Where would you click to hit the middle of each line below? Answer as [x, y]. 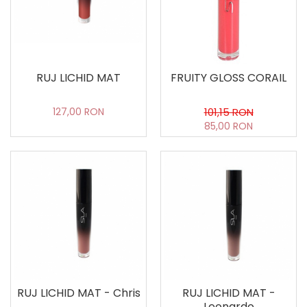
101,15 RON [229, 112]
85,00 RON [229, 126]
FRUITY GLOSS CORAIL [229, 77]
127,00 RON [78, 111]
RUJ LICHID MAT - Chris [78, 293]
